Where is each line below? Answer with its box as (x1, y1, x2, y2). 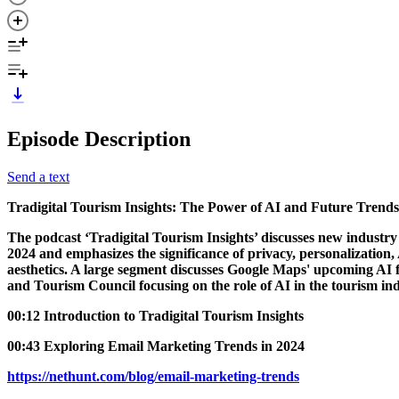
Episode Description (7, 126, 191, 151)
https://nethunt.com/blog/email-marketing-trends (7, 368, 299, 384)
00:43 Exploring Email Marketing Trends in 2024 (7, 338, 305, 354)
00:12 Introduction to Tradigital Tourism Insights (7, 307, 304, 323)
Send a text (7, 168, 69, 184)
